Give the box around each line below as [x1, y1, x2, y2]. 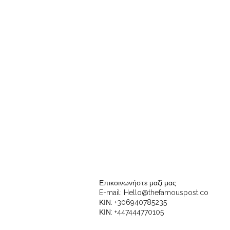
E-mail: [99, 188, 124, 197]
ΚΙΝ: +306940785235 [99, 198, 167, 206]
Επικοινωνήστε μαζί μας [99, 179, 176, 187]
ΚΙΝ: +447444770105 [99, 208, 164, 216]
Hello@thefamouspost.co [124, 188, 208, 197]
